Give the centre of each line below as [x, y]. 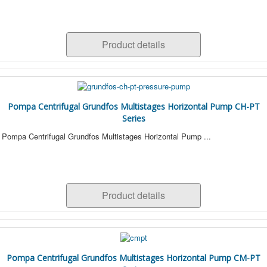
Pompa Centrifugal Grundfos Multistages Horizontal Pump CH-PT [133, 107]
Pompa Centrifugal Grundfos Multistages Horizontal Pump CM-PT [133, 257]
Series [133, 119]
